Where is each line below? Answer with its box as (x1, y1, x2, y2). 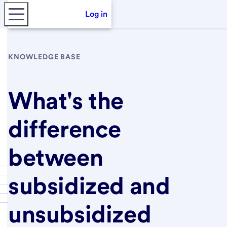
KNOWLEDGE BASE (8, 53, 81, 61)
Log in (85, 9, 107, 19)
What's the (8, 86, 124, 115)
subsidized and (8, 171, 170, 200)
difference (8, 114, 122, 143)
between (8, 142, 103, 171)
